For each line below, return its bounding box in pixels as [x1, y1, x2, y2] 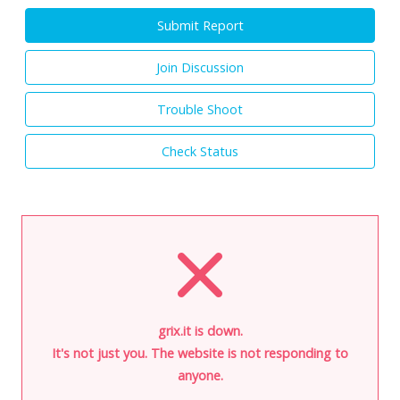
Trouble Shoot [157, 100, 243, 118]
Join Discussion [156, 58, 244, 76]
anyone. [177, 366, 223, 384]
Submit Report [156, 16, 244, 34]
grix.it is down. [157, 321, 243, 339]
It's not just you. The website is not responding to [52, 344, 348, 362]
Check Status [162, 142, 238, 160]
